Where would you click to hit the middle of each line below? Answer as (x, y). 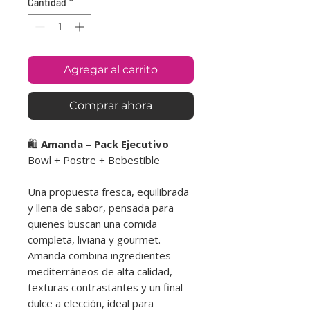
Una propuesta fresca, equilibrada (108, 191)
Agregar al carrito (111, 69)
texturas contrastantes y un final (105, 287)
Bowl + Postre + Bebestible (94, 159)
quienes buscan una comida (92, 223)
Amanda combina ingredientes (99, 255)
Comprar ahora (111, 105)
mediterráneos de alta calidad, (100, 271)
